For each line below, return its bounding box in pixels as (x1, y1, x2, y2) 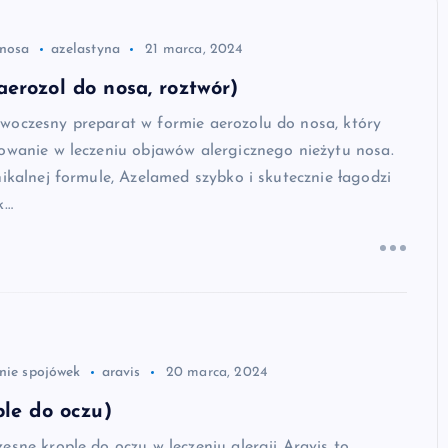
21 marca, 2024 (145, 42, 243, 57)
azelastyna (50, 42, 121, 57)
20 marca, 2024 (165, 365, 268, 381)
